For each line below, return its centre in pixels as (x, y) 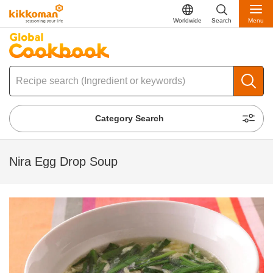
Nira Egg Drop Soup (63, 162)
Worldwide (187, 20)
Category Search (130, 119)
